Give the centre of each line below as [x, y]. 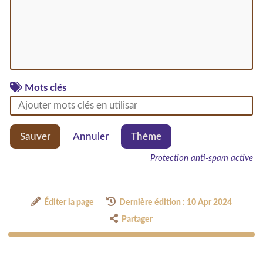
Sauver [35, 136]
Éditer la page [69, 203]
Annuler [91, 136]
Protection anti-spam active [202, 159]
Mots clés [45, 88]
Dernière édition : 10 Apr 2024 [175, 203]
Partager [137, 220]
